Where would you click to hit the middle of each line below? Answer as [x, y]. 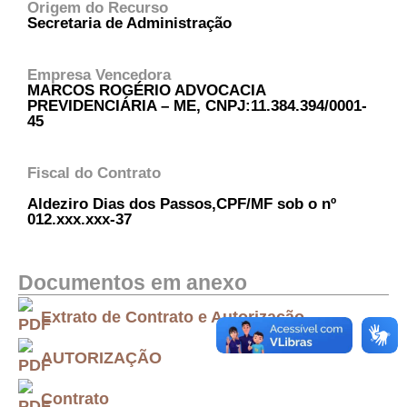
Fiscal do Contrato [94, 173]
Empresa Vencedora [99, 74]
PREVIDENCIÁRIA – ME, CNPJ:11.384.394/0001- [197, 105]
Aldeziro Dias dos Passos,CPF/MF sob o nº [182, 203]
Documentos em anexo [133, 283]
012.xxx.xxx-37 [79, 219]
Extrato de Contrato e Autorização [173, 317]
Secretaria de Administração [129, 23]
